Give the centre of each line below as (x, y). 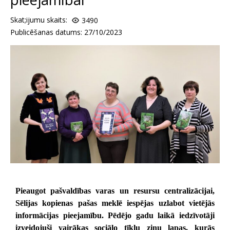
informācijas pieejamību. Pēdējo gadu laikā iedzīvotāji (115, 215)
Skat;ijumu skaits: (40, 20)
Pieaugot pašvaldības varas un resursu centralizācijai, (115, 190)
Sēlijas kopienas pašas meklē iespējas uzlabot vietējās (115, 203)
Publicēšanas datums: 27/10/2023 (66, 32)
